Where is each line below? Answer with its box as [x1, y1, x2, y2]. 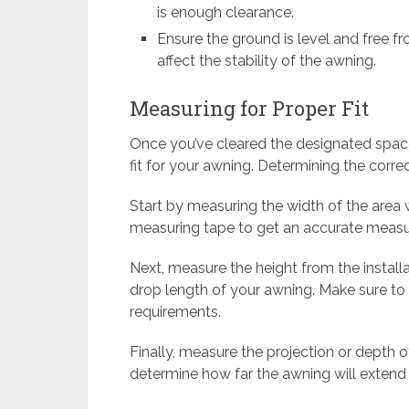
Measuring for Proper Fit [130, 95, 369, 122]
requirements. [130, 303, 221, 321]
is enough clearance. [157, 4, 295, 21]
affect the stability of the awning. [157, 52, 377, 69]
